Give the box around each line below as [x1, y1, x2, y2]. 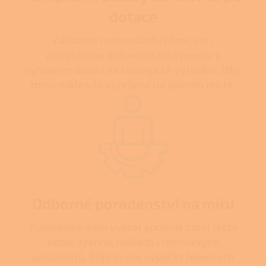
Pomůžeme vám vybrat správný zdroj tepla [28, 220, 237, 233]
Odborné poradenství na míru [31, 194, 235, 212]
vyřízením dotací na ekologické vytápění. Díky [24, 62, 242, 76]
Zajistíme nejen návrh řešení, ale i [53, 33, 213, 46]
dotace [109, 7, 157, 25]
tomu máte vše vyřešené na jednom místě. [30, 77, 236, 91]
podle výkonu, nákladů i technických [47, 235, 219, 248]
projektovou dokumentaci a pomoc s [46, 47, 220, 61]
